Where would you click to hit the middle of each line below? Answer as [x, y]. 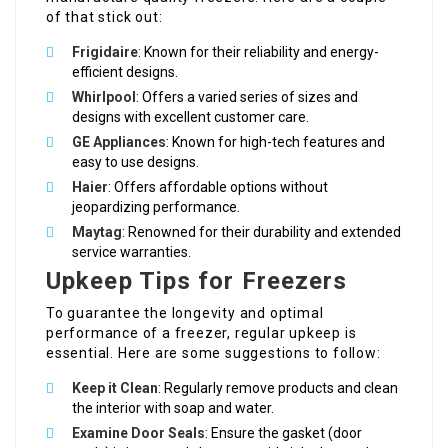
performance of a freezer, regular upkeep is [201, 333]
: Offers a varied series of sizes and [247, 97]
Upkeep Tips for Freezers [197, 281]
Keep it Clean [115, 388]
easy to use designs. [135, 162]
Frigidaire [105, 52]
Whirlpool [104, 97]
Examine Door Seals [138, 433]
